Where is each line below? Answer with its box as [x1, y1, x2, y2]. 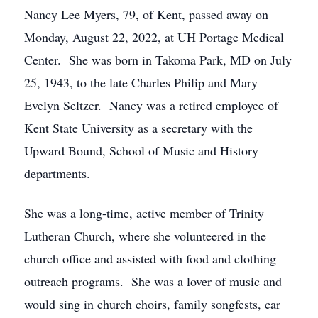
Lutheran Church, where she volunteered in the [24, 227, 266, 244]
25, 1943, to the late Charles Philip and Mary [24, 74, 258, 91]
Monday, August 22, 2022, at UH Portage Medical [24, 28, 284, 45]
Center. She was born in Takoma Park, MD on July [24, 51, 292, 68]
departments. [24, 165, 90, 182]
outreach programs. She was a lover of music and [24, 273, 282, 290]
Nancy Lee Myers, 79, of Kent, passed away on [24, 6, 268, 23]
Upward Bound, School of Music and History [24, 142, 258, 159]
